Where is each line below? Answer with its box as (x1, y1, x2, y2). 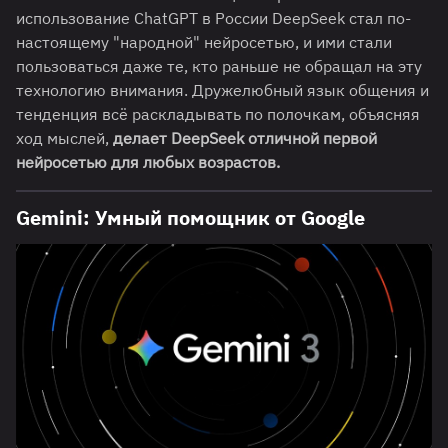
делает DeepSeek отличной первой (113, 128, 377, 149)
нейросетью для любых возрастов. (16, 152, 280, 173)
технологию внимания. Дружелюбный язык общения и (16, 80, 429, 101)
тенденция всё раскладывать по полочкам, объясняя (16, 104, 420, 125)
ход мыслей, (16, 128, 113, 149)
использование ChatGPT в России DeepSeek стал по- (16, 8, 411, 29)
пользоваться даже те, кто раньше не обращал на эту (16, 56, 422, 77)
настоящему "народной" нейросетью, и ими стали (16, 32, 392, 53)
